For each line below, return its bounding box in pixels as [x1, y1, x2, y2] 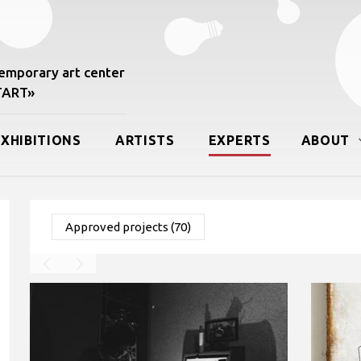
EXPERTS [208, 133, 271, 147]
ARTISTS [114, 133, 175, 147]
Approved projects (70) [64, 220, 191, 234]
